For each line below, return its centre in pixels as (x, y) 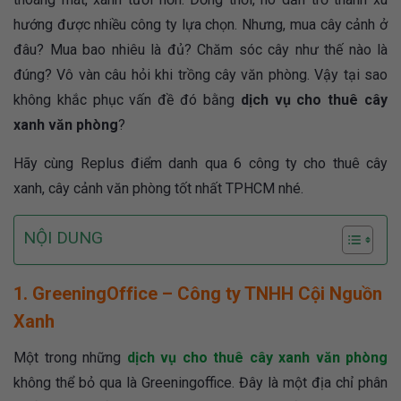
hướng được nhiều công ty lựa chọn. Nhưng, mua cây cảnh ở (200, 25)
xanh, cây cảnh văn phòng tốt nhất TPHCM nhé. (158, 189)
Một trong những (70, 358)
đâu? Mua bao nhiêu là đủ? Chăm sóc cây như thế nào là (200, 50)
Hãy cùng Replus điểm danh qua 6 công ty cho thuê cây (200, 164)
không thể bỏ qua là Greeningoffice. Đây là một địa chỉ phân (200, 383)
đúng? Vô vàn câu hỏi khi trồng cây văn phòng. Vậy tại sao (200, 75)
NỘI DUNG (63, 238)
